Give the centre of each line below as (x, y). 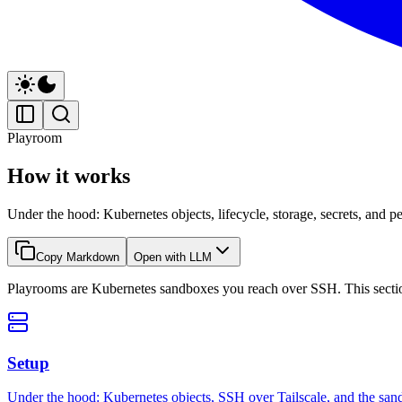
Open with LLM (173, 257)
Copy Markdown (78, 257)
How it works (69, 175)
